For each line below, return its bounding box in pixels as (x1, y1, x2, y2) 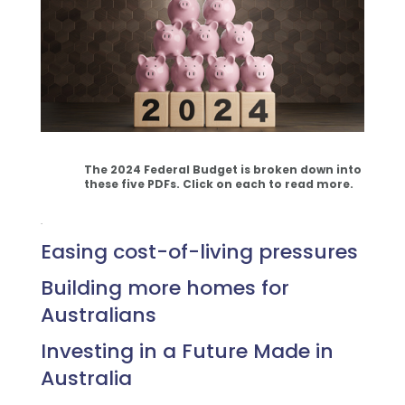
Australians (40, 300, 156, 329)
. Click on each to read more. (175, 175, 353, 192)
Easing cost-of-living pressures (40, 237, 358, 266)
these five (83, 175, 147, 192)
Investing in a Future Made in (40, 336, 334, 365)
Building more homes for (40, 273, 289, 302)
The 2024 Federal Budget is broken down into (83, 161, 362, 177)
